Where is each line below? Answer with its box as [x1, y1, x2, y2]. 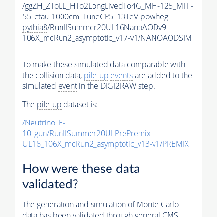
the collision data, [22, 69, 84, 80]
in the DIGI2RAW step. [77, 80, 155, 91]
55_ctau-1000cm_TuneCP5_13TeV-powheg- [22, 11, 170, 22]
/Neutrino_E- [22, 117, 65, 128]
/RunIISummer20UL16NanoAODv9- [47, 21, 169, 32]
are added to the [133, 69, 192, 80]
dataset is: [62, 98, 98, 109]
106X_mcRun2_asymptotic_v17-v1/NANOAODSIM [22, 32, 192, 43]
